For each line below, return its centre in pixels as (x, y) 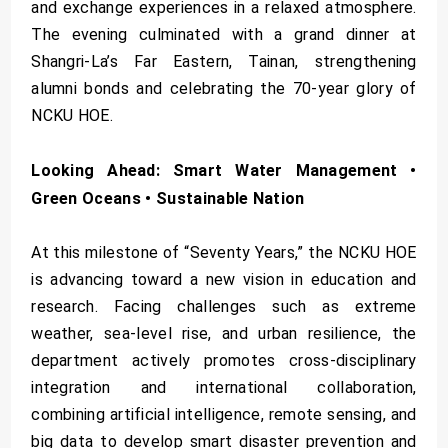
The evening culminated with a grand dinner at (224, 34)
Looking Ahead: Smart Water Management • (224, 170)
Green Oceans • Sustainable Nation (168, 199)
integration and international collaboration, (224, 388)
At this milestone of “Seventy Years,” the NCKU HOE (224, 253)
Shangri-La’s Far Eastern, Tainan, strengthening (224, 61)
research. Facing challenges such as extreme (224, 307)
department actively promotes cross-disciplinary (224, 361)
